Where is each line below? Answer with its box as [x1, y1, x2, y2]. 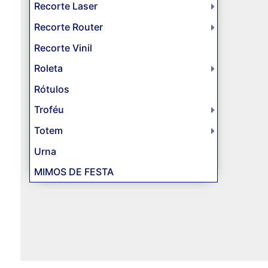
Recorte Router [33, 21, 103, 33]
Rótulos [33, 83, 69, 96]
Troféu [33, 103, 64, 116]
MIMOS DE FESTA [33, 166, 114, 178]
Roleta [33, 62, 63, 75]
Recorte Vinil [33, 42, 92, 54]
